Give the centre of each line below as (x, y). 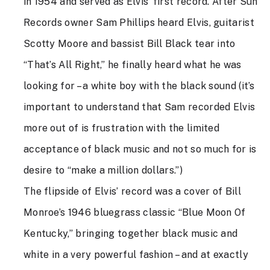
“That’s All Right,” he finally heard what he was (132, 65)
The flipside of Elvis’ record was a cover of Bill (132, 192)
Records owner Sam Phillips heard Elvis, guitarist (139, 23)
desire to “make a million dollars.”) (103, 171)
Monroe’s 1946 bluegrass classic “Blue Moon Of (134, 213)
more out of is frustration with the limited (121, 128)
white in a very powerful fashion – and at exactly (136, 255)
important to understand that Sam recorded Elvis (139, 107)
